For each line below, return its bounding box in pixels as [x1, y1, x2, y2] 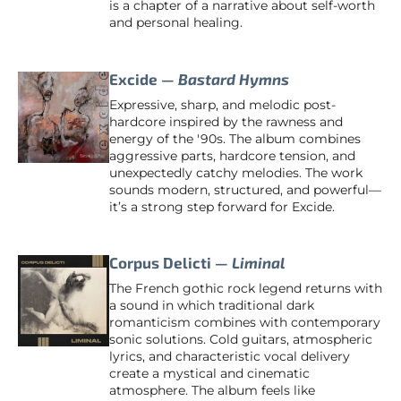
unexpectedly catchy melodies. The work [109, 164, 363, 181]
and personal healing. [109, 14, 243, 31]
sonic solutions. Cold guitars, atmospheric [109, 330, 372, 347]
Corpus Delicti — [109, 253, 232, 272]
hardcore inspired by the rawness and [109, 113, 343, 130]
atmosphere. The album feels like [109, 381, 315, 398]
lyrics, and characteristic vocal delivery [109, 347, 350, 364]
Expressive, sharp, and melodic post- [109, 96, 336, 113]
